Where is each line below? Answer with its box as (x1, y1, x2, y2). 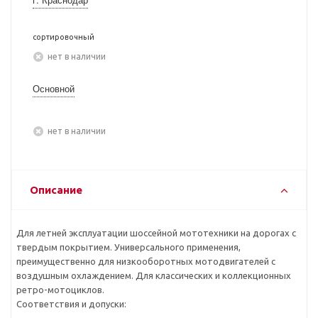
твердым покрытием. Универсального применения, (16, 242, 241, 252)
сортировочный (33, 33, 94, 41)
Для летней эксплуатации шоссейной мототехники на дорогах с (16, 228, 296, 238)
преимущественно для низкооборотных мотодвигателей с (16, 256, 275, 266)
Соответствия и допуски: (16, 299, 126, 309)
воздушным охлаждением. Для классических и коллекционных (16, 270, 291, 280)
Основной (33, 82, 75, 95)
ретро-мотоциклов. (16, 285, 104, 295)
